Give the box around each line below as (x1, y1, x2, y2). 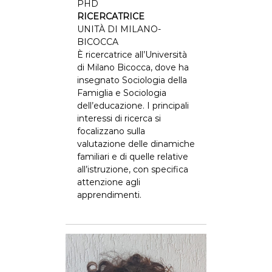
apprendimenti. (76, 189, 141, 200)
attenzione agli (76, 177, 140, 188)
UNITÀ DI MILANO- (76, 24, 161, 35)
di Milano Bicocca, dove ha (76, 62, 189, 73)
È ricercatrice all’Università (76, 49, 187, 60)
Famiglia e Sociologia (76, 87, 166, 98)
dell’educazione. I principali (76, 100, 189, 111)
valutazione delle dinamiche (76, 138, 195, 149)
